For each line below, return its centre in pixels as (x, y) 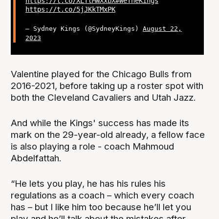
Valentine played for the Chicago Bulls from (101, 74)
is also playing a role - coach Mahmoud (93, 146)
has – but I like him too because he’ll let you (101, 207)
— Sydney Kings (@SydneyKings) (84, 29)
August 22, (162, 29)
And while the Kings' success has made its (100, 123)
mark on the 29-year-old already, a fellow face (108, 134)
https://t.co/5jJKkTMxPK (70, 9)
